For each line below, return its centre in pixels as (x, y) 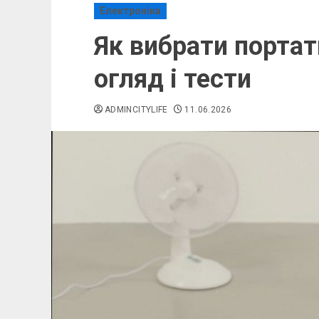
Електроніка (130, 11)
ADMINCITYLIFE (136, 110)
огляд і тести (173, 79)
